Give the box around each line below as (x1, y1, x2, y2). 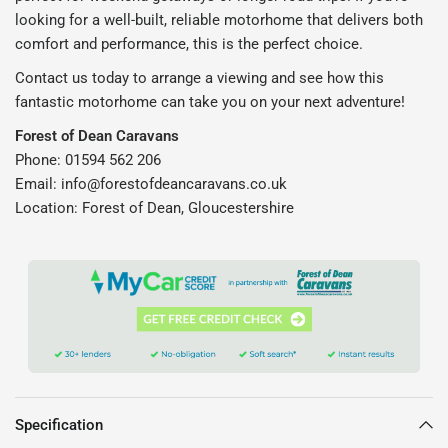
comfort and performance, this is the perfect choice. (15, 34, 364, 53)
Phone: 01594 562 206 (15, 150, 162, 169)
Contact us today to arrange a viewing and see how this (15, 68, 385, 87)
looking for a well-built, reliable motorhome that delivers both (15, 10, 424, 29)
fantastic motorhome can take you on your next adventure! (15, 92, 406, 111)
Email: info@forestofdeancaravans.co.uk (15, 174, 288, 193)
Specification (15, 415, 103, 434)
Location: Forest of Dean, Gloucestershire (15, 198, 295, 217)
